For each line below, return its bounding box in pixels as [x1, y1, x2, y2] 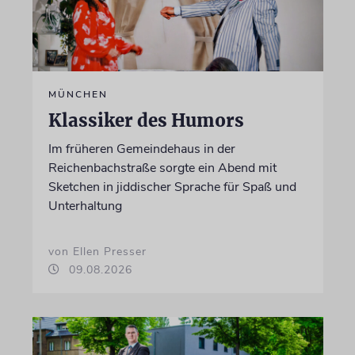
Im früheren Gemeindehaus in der [48, 139, 235, 158]
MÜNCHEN [48, 87, 108, 101]
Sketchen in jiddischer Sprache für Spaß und [48, 177, 296, 196]
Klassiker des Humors [48, 109, 244, 132]
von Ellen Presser [48, 243, 147, 259]
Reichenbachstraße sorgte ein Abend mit [48, 158, 277, 177]
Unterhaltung [48, 197, 122, 215]
